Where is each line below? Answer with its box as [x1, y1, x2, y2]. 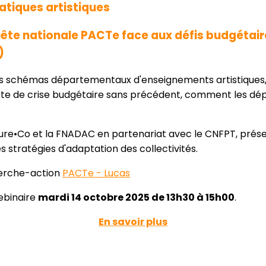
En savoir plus [99, 215, 167, 229]
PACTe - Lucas [62, 166, 130, 180]
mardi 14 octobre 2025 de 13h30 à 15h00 [38, 191, 235, 205]
